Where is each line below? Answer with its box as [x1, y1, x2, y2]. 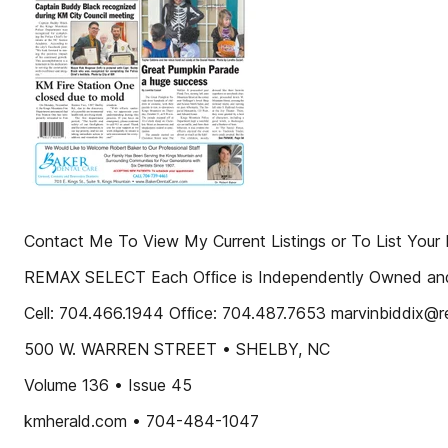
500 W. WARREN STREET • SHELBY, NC [24, 339, 330, 359]
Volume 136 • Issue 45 [24, 375, 192, 395]
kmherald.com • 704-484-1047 [24, 411, 259, 431]
